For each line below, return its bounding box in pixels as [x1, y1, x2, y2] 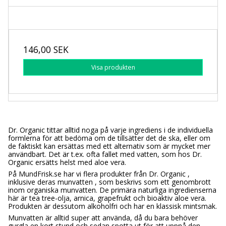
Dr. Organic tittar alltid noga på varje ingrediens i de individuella [8, 125, 213, 135]
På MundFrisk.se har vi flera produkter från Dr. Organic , [8, 168, 190, 179]
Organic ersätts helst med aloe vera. [8, 157, 126, 167]
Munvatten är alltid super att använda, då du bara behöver [8, 212, 198, 222]
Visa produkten [91, 63, 135, 72]
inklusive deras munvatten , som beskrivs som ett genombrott [8, 177, 211, 187]
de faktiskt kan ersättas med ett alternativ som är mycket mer [8, 141, 210, 151]
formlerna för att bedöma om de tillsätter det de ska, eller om [8, 133, 210, 143]
